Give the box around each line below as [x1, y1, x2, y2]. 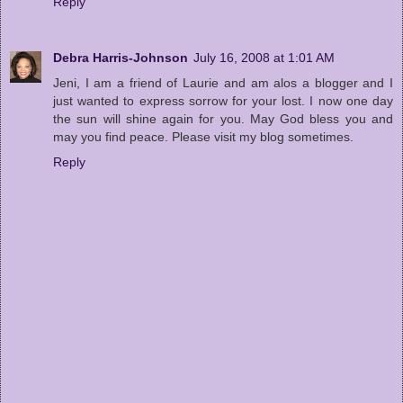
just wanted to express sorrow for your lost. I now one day [53, 93, 393, 108]
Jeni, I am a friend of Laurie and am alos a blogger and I [53, 75, 393, 90]
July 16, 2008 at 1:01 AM [193, 49, 335, 65]
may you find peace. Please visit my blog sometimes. [53, 129, 354, 144]
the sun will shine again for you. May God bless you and [53, 111, 393, 126]
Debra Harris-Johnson [53, 49, 188, 65]
